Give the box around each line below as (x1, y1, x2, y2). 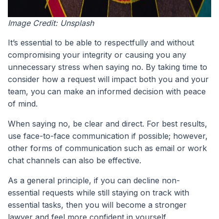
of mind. (8, 99, 38, 109)
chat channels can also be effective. (8, 155, 141, 166)
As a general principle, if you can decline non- (8, 175, 180, 186)
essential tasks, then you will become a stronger (8, 200, 187, 210)
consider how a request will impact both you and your (8, 74, 209, 85)
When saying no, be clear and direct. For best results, (8, 119, 207, 129)
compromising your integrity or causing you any (8, 50, 186, 60)
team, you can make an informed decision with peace (8, 87, 206, 97)
